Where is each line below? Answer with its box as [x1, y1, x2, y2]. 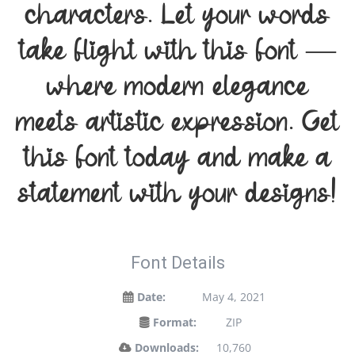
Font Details [130, 253, 225, 273]
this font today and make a [24, 142, 331, 174]
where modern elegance [47, 71, 308, 103]
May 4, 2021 [202, 289, 265, 304]
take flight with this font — [19, 35, 336, 67]
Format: [153, 315, 197, 330]
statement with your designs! [18, 177, 337, 210]
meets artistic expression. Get [16, 106, 339, 139]
